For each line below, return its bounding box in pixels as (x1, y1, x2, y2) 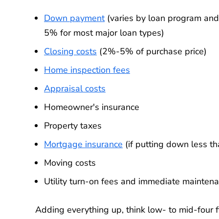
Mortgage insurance (44, 138, 123, 151)
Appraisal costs (44, 83, 106, 95)
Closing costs (44, 45, 97, 58)
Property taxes (44, 120, 102, 132)
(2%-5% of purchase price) (97, 45, 207, 58)
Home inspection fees (44, 64, 130, 76)
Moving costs (44, 157, 96, 169)
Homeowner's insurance (44, 101, 139, 113)
